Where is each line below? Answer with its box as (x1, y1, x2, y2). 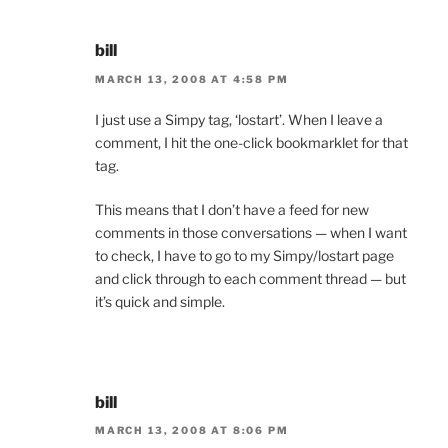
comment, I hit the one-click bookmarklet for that (95, 133, 408, 151)
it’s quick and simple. (95, 292, 225, 310)
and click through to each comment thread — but (95, 269, 406, 287)
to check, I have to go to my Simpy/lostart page (95, 246, 394, 264)
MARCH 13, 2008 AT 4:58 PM (95, 72, 289, 85)
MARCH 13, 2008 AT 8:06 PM (95, 424, 289, 437)
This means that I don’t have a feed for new (95, 200, 369, 218)
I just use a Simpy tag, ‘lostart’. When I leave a (95, 110, 383, 128)
